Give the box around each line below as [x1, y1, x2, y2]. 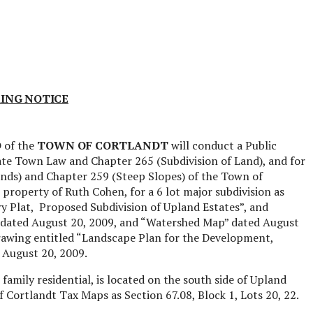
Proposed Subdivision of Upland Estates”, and [38, 198, 268, 214]
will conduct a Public [168, 137, 277, 153]
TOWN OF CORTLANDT [36, 137, 168, 153]
